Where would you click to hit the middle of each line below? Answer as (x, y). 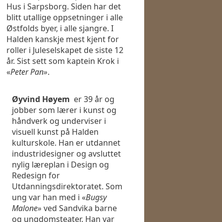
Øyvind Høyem (42, 99)
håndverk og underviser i (59, 121)
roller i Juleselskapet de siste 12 (65, 50)
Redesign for (36, 176)
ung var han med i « (49, 197)
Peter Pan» (29, 72)
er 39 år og (93, 99)
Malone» (27, 208)
